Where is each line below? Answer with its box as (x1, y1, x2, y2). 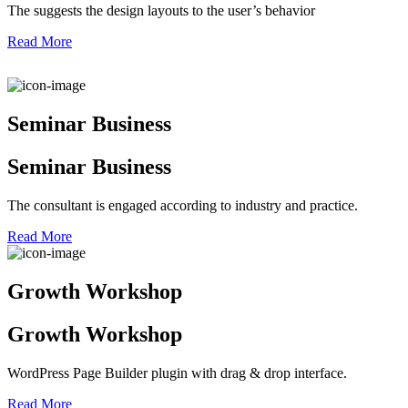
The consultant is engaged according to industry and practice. (7, 198, 358, 214)
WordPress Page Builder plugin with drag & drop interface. (7, 364, 347, 381)
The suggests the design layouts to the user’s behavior (7, 3, 315, 19)
